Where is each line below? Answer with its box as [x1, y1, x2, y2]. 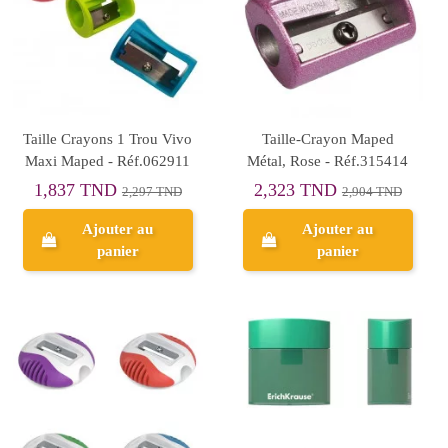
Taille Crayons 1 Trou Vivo [23, 130, 193, 147]
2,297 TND [121, 185, 182, 199]
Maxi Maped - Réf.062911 [25, 152, 191, 169]
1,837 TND [33, 180, 122, 200]
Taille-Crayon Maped [261, 130, 394, 147]
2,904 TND [341, 185, 402, 199]
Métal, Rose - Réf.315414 [247, 152, 409, 169]
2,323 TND [253, 180, 342, 200]
